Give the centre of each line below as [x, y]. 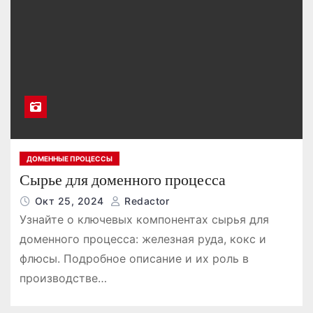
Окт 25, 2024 [71, 201]
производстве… [63, 278]
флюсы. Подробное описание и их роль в [134, 259]
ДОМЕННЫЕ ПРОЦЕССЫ [69, 159]
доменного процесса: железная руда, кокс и [143, 239]
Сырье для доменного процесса [122, 180]
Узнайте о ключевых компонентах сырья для [144, 220]
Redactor [145, 201]
